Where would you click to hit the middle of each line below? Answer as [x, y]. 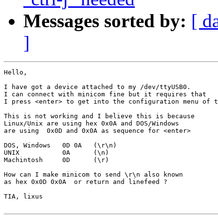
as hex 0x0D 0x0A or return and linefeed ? [86, 182]
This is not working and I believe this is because [101, 116]
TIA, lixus [23, 197]
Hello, [16, 73]
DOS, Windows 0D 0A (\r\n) [60, 145]
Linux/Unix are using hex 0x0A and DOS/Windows [91, 124]
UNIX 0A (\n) [56, 153]
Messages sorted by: [105, 21]
